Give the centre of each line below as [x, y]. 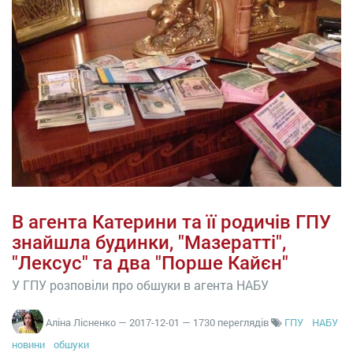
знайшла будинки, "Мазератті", [149, 243]
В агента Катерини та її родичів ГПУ [171, 222]
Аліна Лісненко [81, 322]
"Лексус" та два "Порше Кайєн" [150, 263]
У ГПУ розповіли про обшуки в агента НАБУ [140, 285]
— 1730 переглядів [227, 322]
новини [28, 344]
